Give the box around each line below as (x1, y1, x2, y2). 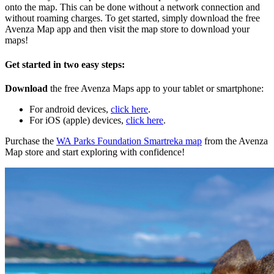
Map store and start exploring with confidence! (5, 146, 185, 157)
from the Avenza (202, 135, 268, 146)
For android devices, (29, 103, 111, 114)
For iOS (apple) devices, (29, 114, 126, 125)
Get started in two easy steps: (5, 59, 125, 70)
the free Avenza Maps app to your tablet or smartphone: (48, 83, 264, 94)
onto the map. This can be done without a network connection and (5, 2, 260, 13)
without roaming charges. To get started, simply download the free (5, 13, 260, 24)
